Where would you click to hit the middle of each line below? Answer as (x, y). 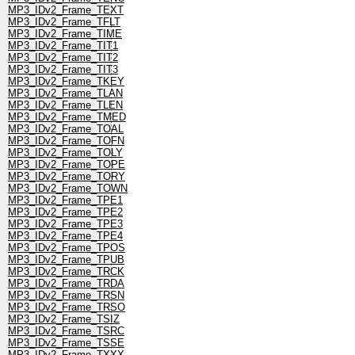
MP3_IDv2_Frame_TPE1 (65, 200)
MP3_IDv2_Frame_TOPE (67, 165)
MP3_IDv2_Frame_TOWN (68, 189)
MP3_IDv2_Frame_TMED (67, 117)
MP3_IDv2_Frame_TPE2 (65, 212)
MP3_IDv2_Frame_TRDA (66, 284)
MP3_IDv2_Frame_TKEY (66, 82)
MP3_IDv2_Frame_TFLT (64, 22)
